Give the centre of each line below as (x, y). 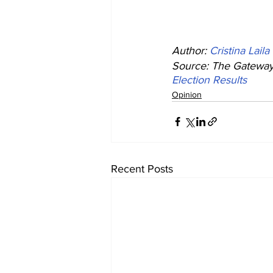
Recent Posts (142, 168)
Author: (191, 50)
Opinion (187, 94)
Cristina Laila (239, 50)
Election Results (209, 80)
